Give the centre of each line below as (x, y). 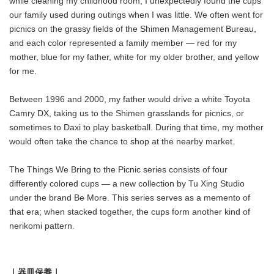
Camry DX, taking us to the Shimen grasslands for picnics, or (127, 113)
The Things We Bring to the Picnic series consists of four (118, 169)
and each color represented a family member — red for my (123, 43)
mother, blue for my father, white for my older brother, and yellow (134, 57)
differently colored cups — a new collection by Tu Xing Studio (127, 183)
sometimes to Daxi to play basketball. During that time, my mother (136, 127)
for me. (23, 71)
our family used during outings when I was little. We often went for (136, 14)
